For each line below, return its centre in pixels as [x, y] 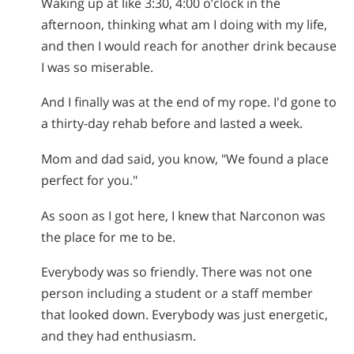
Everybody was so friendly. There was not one [177, 272]
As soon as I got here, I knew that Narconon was [183, 215]
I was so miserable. [97, 67]
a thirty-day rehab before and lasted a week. [172, 124]
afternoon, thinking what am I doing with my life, [184, 24]
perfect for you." [89, 180]
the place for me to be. [108, 237]
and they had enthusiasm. [119, 336]
